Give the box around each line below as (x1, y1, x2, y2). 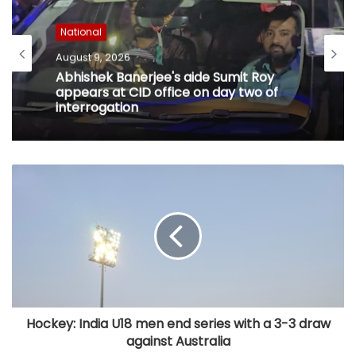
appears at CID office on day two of (56, 83, 278, 102)
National (60, 25, 102, 39)
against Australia (126, 331, 230, 350)
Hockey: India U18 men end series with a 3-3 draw (25, 314, 331, 333)
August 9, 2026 (56, 49, 130, 65)
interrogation (56, 98, 138, 117)
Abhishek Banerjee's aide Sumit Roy (56, 68, 274, 87)
